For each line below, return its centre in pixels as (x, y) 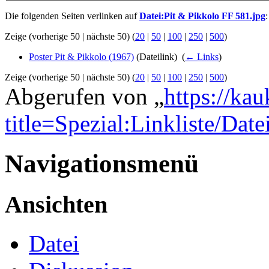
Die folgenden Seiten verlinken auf (72, 16)
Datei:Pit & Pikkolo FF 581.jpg (202, 16)
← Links (202, 57)
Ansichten (56, 204)
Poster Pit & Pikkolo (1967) (81, 57)
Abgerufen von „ (84, 97)
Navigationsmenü (102, 163)
